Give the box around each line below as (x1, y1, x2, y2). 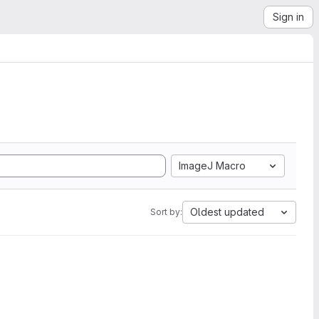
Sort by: (150, 206, 182, 217)
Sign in (273, 11, 304, 23)
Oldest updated (190, 206, 264, 218)
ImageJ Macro (179, 159, 246, 172)
